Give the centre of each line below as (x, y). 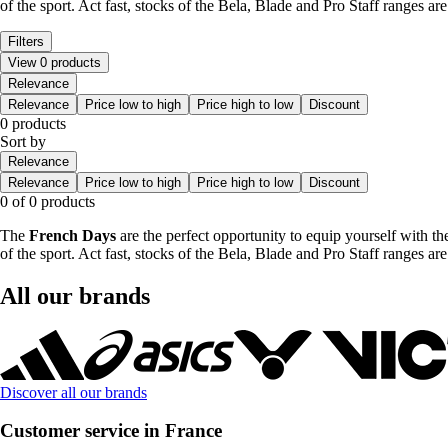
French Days (72, 235)
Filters (26, 41)
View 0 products (54, 62)
